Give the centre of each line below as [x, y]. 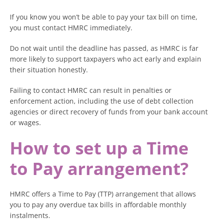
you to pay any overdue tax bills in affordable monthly [98, 205]
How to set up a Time [99, 148]
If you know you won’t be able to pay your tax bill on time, [104, 17]
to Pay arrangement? [99, 168]
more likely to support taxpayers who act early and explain [106, 59]
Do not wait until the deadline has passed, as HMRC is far [104, 48]
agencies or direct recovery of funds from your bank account [109, 112]
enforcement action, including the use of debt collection [102, 101]
